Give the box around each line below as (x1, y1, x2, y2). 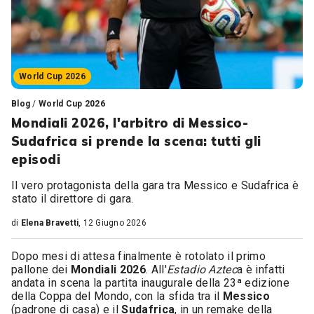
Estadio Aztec (166, 263, 238, 276)
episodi (11, 151, 61, 168)
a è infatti (237, 263, 285, 276)
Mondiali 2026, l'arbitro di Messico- (11, 115, 249, 131)
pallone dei (11, 263, 71, 276)
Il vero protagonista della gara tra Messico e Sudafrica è (11, 179, 299, 192)
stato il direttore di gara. (11, 192, 134, 205)
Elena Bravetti (20, 218, 79, 228)
